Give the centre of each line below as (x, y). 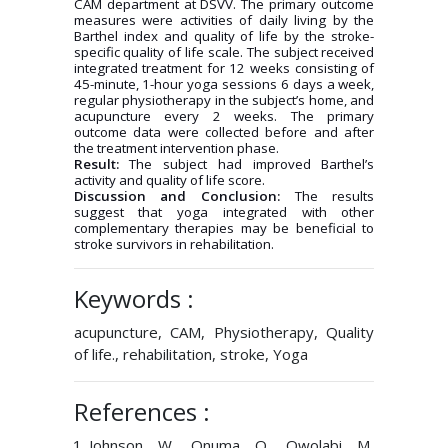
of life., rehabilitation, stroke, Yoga (190, 354)
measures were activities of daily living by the (224, 20)
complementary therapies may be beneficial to (224, 228)
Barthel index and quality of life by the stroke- (224, 36)
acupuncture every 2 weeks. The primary (224, 116)
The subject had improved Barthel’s (246, 164)
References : (141, 411)
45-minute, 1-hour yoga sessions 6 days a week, (224, 84)
